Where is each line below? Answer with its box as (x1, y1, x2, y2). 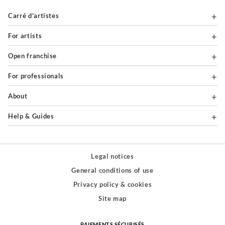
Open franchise (13, 52, 57, 60)
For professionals (12, 72, 64, 80)
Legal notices (91, 152, 134, 161)
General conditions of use (71, 166, 154, 175)
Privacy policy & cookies (73, 180, 152, 189)
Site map (98, 194, 127, 203)
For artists (12, 32, 42, 40)
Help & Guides (13, 112, 54, 121)
